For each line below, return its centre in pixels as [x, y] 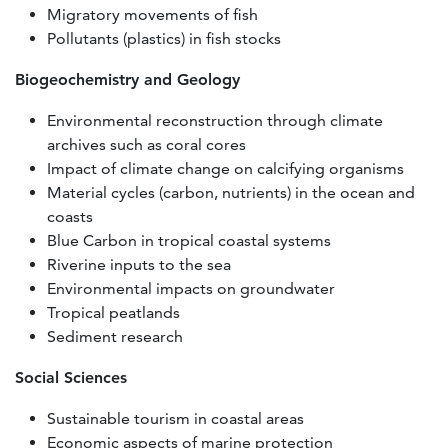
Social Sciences [71, 377]
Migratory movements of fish [152, 14]
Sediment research [115, 336]
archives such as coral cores [146, 144]
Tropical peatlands [113, 312]
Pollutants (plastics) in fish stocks [164, 38]
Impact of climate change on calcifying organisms [225, 168]
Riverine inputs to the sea [139, 264]
